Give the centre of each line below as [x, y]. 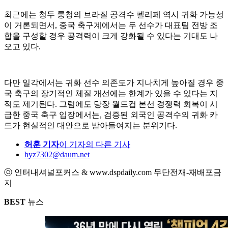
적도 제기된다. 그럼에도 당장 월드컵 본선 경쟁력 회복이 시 [111, 104]
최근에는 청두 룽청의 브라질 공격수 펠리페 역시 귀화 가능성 [114, 15]
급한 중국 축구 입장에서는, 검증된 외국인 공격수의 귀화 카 [111, 115]
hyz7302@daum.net [57, 155]
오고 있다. [22, 47]
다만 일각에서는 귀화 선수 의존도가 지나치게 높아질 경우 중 [114, 83]
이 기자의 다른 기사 [95, 145]
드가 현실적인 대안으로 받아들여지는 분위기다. [91, 126]
